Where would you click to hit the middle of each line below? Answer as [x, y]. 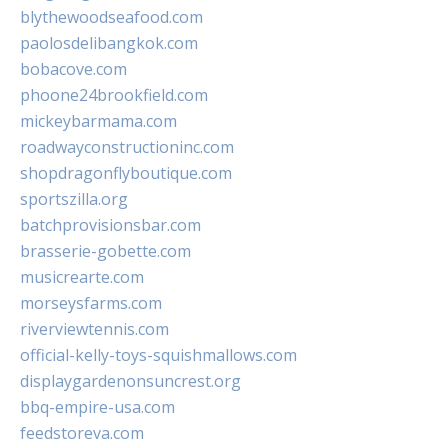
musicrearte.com [82, 277]
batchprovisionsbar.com [110, 225]
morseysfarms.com [91, 303]
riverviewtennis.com [94, 329]
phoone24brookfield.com [114, 95]
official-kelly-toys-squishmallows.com [158, 355]
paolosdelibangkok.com [109, 43]
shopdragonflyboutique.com [126, 173]
